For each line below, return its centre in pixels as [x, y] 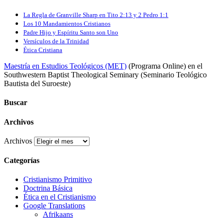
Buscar [16, 103]
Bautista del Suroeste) [37, 84]
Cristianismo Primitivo [58, 180]
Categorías [22, 161]
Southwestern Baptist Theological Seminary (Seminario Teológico [105, 75]
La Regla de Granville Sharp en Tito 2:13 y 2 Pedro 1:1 [96, 15]
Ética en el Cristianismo [60, 197]
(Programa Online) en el [164, 66]
